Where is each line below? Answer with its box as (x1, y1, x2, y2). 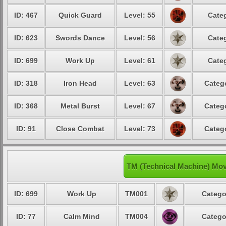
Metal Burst (61, 102, 100, 110)
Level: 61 (124, 56, 155, 65)
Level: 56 (124, 34, 155, 42)
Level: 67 (124, 102, 155, 110)
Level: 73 (124, 125, 155, 133)
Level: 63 (124, 79, 155, 87)
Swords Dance (55, 34, 105, 42)
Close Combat (56, 125, 104, 133)
